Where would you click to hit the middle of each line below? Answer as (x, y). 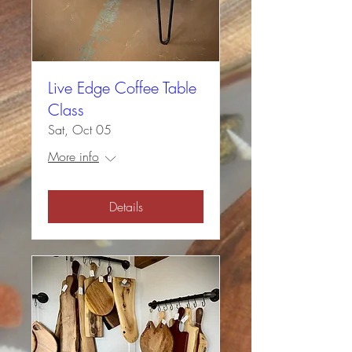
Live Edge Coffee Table (122, 88)
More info (73, 157)
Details (126, 207)
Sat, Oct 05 (80, 130)
